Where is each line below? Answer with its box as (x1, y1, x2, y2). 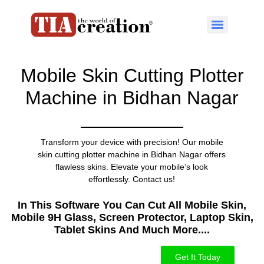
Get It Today (175, 252, 220, 262)
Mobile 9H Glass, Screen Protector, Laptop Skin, (11, 211, 253, 223)
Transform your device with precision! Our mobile (40, 137, 223, 147)
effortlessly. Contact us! (88, 174, 176, 184)
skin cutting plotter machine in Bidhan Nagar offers (38, 150, 226, 160)
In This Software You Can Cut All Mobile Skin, (18, 199, 246, 211)
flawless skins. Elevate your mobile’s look (55, 162, 209, 172)
